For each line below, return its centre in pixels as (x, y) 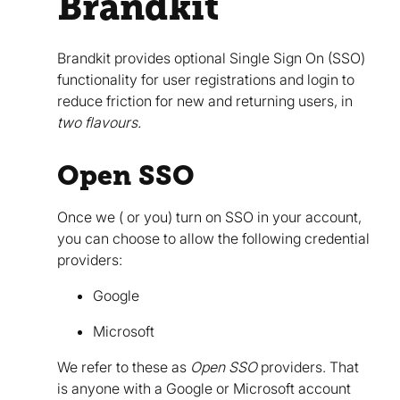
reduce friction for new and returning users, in (205, 101)
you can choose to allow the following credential (213, 238)
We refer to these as (124, 367)
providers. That (308, 367)
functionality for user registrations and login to (206, 79)
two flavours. (99, 122)
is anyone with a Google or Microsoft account (204, 388)
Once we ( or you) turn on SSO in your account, (209, 217)
